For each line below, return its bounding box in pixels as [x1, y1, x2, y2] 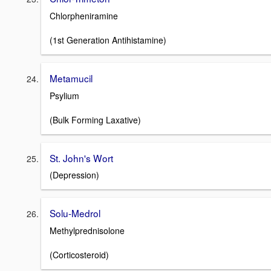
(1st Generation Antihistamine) [50, 33, 166, 46]
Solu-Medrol [50, 206, 100, 220]
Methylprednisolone [50, 224, 125, 237]
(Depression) [50, 169, 99, 181]
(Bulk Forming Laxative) [50, 113, 141, 126]
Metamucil [50, 71, 93, 85]
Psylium [50, 89, 79, 102]
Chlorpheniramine [50, 9, 118, 22]
